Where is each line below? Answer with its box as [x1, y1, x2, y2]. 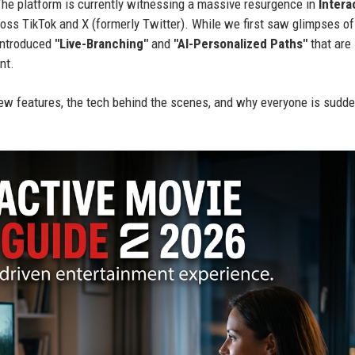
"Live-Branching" [55, 36, 148, 52]
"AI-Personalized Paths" [174, 36, 307, 52]
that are [307, 36, 351, 52]
